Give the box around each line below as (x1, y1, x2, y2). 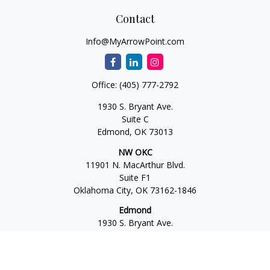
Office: (92, 79, 119, 90)
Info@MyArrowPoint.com (86, 36, 184, 47)
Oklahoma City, (74, 184, 133, 196)
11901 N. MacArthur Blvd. (85, 159, 185, 171)
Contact (115, 11, 155, 26)
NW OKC (118, 146, 152, 158)
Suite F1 (119, 171, 151, 183)
